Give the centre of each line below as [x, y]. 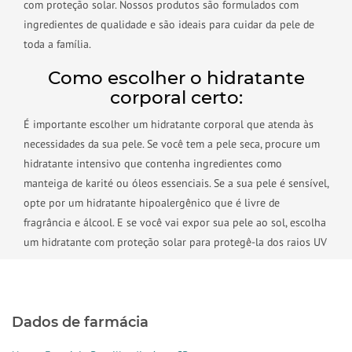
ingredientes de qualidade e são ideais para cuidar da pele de [169, 24]
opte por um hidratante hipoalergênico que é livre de [152, 203]
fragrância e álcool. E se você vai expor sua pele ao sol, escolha [175, 222]
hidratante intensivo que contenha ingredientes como [153, 163]
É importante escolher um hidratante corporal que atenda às [169, 124]
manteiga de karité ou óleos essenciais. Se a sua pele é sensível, [176, 183]
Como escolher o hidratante [176, 78]
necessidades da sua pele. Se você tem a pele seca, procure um [172, 144]
